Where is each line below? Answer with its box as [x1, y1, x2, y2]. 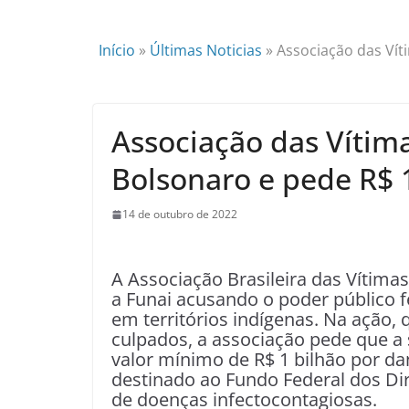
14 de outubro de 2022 [122, 206, 237, 222]
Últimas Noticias [150, 40, 262, 60]
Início [99, 40, 135, 60]
